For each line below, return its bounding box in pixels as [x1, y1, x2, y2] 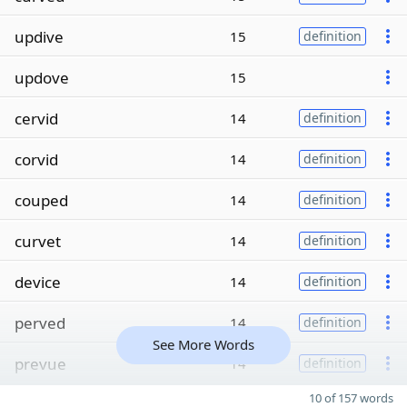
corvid [15, 148, 58, 170]
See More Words [153, 335, 254, 353]
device [15, 271, 61, 293]
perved [15, 312, 65, 333]
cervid [15, 107, 58, 129]
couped [15, 189, 68, 211]
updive [15, 25, 64, 47]
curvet [15, 230, 61, 252]
